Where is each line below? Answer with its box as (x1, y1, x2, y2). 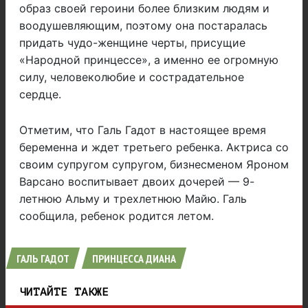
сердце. (19, 87, 61, 102)
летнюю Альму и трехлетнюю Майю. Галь (19, 192, 247, 206)
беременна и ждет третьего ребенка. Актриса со (19, 140, 289, 155)
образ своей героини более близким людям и (19, 1, 269, 16)
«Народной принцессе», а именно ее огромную (19, 53, 278, 67)
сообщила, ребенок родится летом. (19, 209, 214, 223)
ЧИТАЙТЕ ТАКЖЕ (19, 286, 109, 299)
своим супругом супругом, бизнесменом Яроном (19, 157, 289, 172)
